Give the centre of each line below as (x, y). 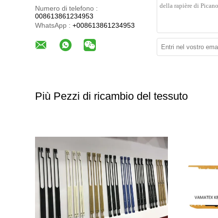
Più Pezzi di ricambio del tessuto (111, 96)
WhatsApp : (53, 26)
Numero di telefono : (66, 9)
